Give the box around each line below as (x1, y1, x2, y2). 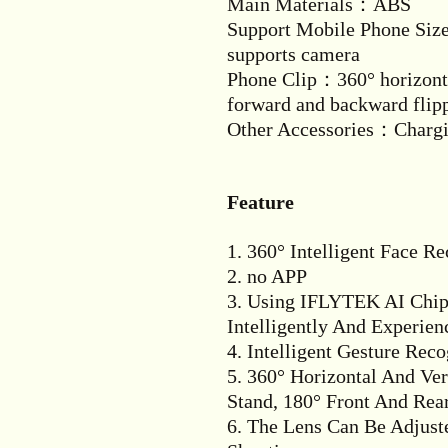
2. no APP (227, 265, 307, 287)
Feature (227, 191, 294, 213)
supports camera (227, 43, 360, 65)
